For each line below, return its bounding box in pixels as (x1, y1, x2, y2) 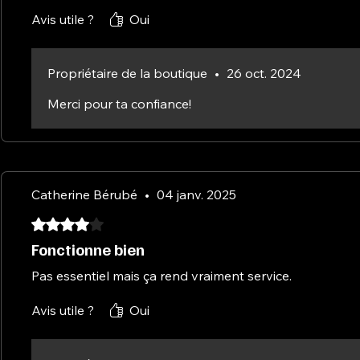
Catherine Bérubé (31, 186, 137, 202)
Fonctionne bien (31, 238, 145, 260)
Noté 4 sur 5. (31, 215, 103, 229)
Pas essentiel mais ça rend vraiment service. (31, 267, 292, 284)
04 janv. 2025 (157, 186, 236, 202)
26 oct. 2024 (227, 64, 301, 81)
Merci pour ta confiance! (47, 95, 191, 112)
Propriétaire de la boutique (47, 64, 207, 81)
